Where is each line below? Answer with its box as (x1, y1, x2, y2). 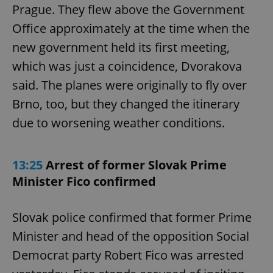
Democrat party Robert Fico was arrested (12, 246, 244, 263)
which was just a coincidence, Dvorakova (12, 57, 242, 74)
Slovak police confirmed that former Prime (12, 208, 252, 225)
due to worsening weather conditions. (12, 114, 225, 131)
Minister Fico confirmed (12, 172, 156, 190)
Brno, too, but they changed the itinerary (12, 95, 239, 112)
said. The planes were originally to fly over (12, 76, 247, 93)
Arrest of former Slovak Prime (46, 156, 227, 173)
